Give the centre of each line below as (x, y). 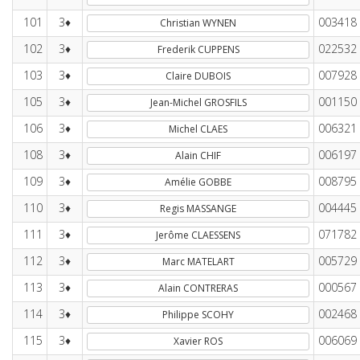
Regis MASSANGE (198, 209)
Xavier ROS (198, 341)
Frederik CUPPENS (198, 49)
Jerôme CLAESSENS (198, 235)
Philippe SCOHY (198, 315)
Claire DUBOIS (198, 76)
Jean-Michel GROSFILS (198, 102)
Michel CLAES (198, 129)
